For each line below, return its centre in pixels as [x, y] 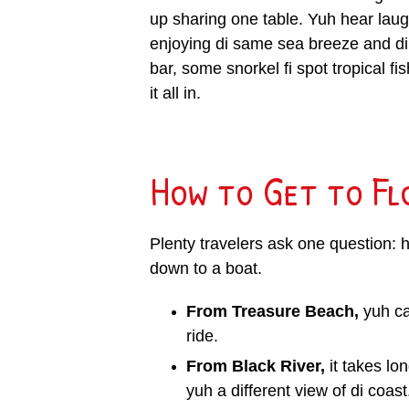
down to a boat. [205, 269]
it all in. [175, 94]
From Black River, [255, 367]
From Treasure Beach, [272, 312]
